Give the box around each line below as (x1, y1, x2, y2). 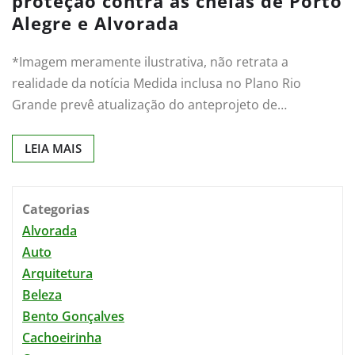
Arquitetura (22, 264, 93, 282)
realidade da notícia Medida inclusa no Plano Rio (12, 74, 301, 92)
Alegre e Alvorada (12, 10, 179, 35)
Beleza (22, 285, 62, 303)
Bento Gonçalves (22, 307, 124, 325)
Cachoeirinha (22, 328, 101, 346)
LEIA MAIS (25, 139, 82, 156)
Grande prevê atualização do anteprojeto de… (12, 95, 287, 113)
